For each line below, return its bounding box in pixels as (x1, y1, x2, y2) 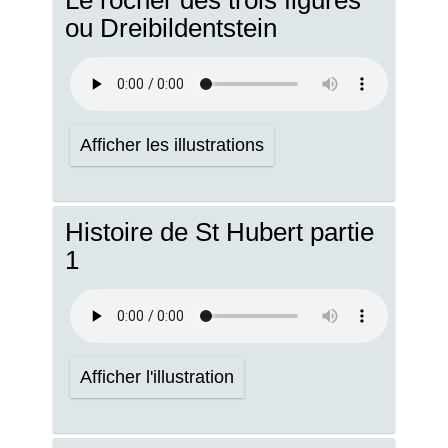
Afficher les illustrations (80, 135, 264, 155)
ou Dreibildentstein (65, 14, 277, 42)
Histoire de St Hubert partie (65, 218, 374, 246)
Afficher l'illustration (80, 367, 234, 387)
